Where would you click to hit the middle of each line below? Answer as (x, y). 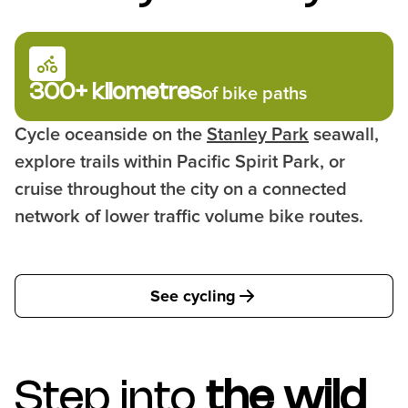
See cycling (193, 296)
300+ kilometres (116, 93)
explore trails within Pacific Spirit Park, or (180, 162)
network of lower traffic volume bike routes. (189, 217)
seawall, (344, 135)
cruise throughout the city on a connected (181, 189)
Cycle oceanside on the (111, 135)
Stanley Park (258, 135)
